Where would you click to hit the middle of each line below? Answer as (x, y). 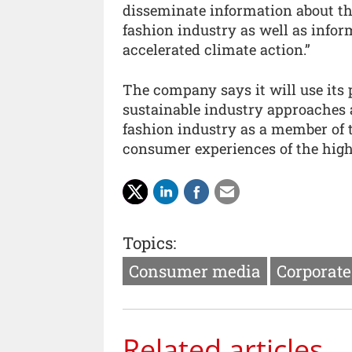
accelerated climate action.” (216, 50)
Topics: (149, 243)
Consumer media (195, 271)
